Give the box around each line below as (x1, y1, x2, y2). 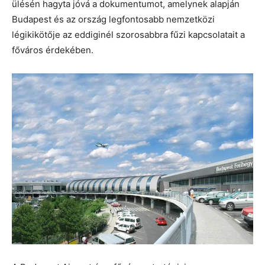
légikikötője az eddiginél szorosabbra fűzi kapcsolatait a (12, 29, 245, 40)
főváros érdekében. (12, 44, 93, 56)
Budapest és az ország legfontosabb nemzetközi (12, 14, 215, 25)
